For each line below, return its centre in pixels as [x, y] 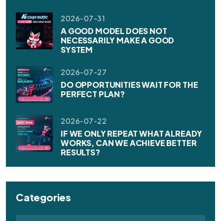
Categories [43, 197]
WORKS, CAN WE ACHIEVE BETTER [129, 143]
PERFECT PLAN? [93, 94]
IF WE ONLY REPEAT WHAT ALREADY [132, 133]
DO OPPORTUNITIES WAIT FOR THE [129, 84]
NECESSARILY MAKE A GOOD [118, 40]
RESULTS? [80, 152]
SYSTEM [77, 49]
